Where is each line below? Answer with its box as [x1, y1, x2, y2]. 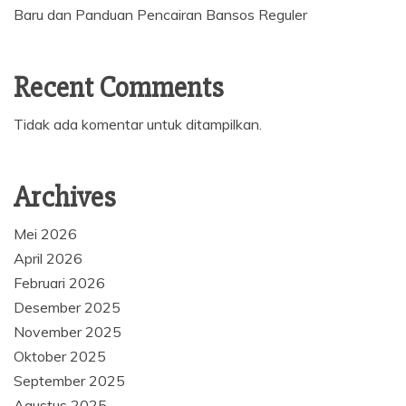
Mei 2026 [14, 224, 77, 243]
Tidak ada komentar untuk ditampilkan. [14, 114, 262, 133]
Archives [14, 179, 116, 215]
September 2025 [14, 371, 125, 390]
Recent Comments [14, 69, 224, 105]
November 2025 [14, 322, 121, 341]
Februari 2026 [14, 273, 105, 292]
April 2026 [14, 248, 82, 267]
